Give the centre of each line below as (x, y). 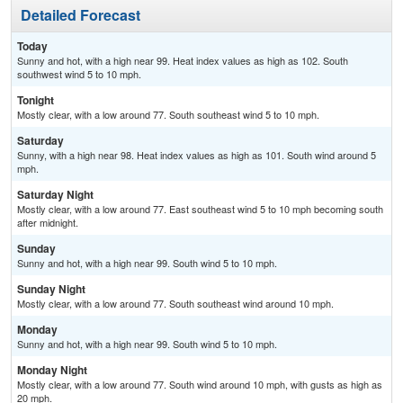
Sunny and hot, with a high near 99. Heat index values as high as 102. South (183, 61)
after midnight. (48, 223)
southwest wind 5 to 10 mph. (79, 74)
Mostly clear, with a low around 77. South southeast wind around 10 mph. (175, 304)
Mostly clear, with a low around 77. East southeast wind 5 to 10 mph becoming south (200, 209)
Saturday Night (55, 195)
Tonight (36, 100)
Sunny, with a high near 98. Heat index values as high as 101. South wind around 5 (197, 155)
